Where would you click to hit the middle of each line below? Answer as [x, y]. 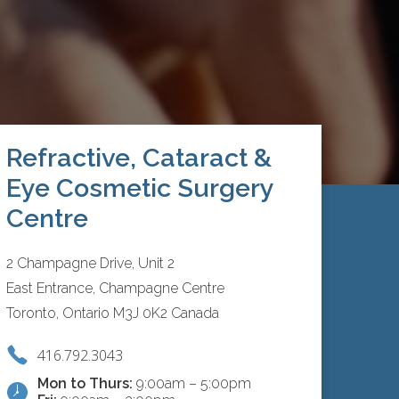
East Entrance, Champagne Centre [115, 289]
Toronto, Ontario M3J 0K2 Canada [112, 313]
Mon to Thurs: [85, 384]
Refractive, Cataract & [138, 158]
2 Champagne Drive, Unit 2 [90, 264]
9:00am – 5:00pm [191, 384]
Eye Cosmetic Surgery [139, 188]
